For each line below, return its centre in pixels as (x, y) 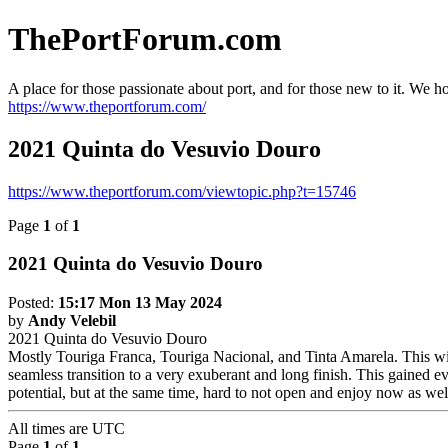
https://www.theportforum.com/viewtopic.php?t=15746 (182, 191)
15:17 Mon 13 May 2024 (140, 303)
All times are (50, 429)
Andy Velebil (72, 321)
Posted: (33, 303)
